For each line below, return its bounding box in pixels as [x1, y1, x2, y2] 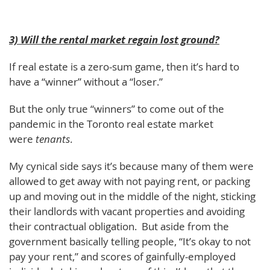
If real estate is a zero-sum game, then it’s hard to [9, 60, 239, 74]
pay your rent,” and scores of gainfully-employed [9, 250, 236, 263]
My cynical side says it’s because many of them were [9, 159, 254, 173]
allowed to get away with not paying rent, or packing [9, 174, 250, 188]
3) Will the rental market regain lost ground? [9, 33, 219, 46]
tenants [36, 132, 70, 146]
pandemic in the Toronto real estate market [9, 117, 213, 131]
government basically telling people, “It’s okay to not [9, 234, 251, 248]
